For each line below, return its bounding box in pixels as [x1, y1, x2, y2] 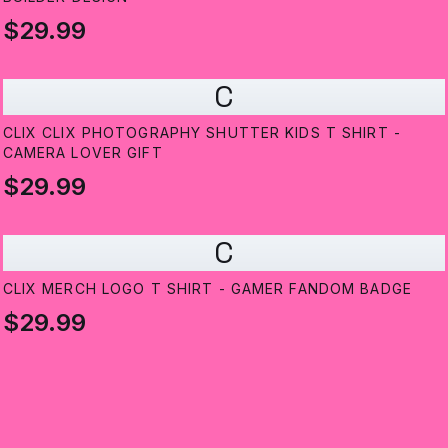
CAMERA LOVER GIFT [2, 144, 163, 162]
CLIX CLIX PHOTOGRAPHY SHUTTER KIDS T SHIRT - [2, 124, 401, 142]
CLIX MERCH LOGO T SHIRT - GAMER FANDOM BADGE [2, 280, 412, 298]
